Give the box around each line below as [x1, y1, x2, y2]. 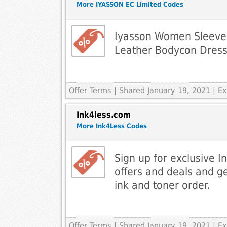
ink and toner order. [114, 179, 210, 192]
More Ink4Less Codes [76, 122, 147, 130]
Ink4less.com [76, 110, 131, 120]
